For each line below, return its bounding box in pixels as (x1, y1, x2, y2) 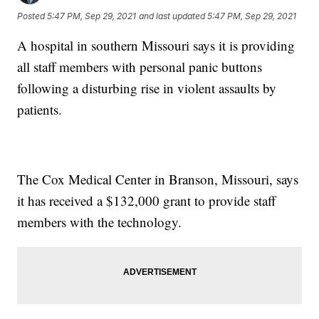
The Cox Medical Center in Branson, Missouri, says (17, 170, 299, 189)
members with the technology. (17, 213, 182, 231)
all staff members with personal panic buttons (17, 58, 263, 76)
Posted (17, 10, 48, 21)
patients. (17, 100, 63, 119)
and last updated (139, 10, 206, 21)
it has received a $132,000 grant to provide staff (17, 192, 276, 210)
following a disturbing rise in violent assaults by (17, 79, 277, 98)
